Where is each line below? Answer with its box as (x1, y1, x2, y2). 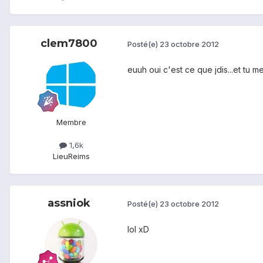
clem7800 (40, 36, 97, 50)
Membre (56, 117, 86, 127)
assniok (47, 196, 90, 210)
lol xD (127, 224, 149, 234)
